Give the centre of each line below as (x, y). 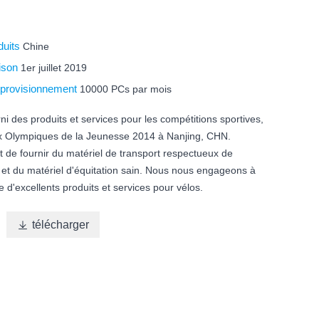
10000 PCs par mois (126, 89)
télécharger (61, 225)
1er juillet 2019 (54, 68)
